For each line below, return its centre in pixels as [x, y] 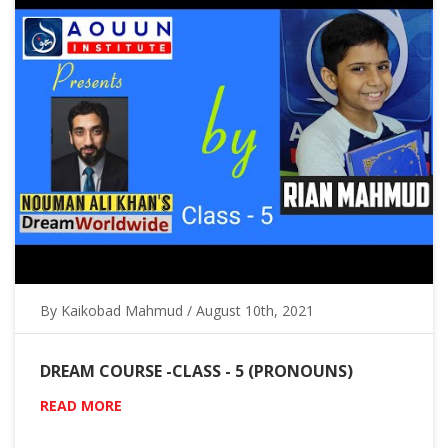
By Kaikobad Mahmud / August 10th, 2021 [177, 310]
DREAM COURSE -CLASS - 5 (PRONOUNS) [196, 370]
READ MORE [81, 405]
